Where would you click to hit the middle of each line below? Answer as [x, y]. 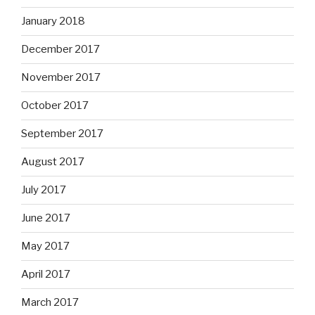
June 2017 [46, 218]
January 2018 [53, 21]
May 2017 [45, 246]
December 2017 [60, 50]
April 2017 [46, 275]
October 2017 [55, 106]
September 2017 [62, 134]
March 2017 [50, 303]
